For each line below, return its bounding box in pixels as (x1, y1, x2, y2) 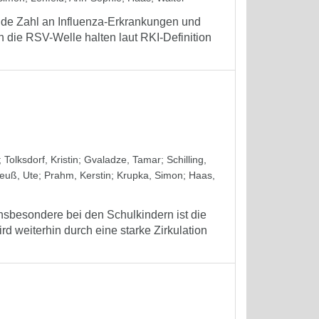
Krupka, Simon (117, 169, 183, 181)
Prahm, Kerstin (44, 169, 111, 181)
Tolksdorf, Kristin (4, 154, 78, 165)
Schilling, (167, 154, 206, 165)
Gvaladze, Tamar (84, 154, 161, 165)
